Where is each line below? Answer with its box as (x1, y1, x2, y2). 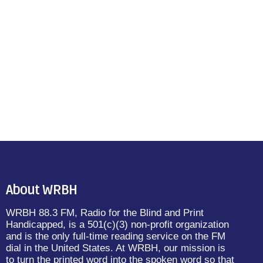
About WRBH (6, 182, 77, 199)
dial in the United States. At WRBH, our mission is (6, 242, 225, 254)
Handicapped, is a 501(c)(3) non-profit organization (6, 219, 229, 231)
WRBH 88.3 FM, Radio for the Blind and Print (6, 207, 204, 219)
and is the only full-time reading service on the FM (6, 231, 225, 242)
